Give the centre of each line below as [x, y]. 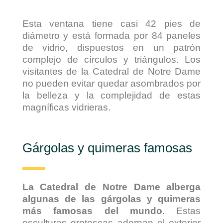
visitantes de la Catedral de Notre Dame [111, 72]
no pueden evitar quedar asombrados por [111, 84]
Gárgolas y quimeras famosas [107, 148]
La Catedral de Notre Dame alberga [111, 187]
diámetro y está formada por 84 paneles [111, 36]
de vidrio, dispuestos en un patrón [111, 48]
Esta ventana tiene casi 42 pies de [111, 24]
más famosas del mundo [92, 211]
